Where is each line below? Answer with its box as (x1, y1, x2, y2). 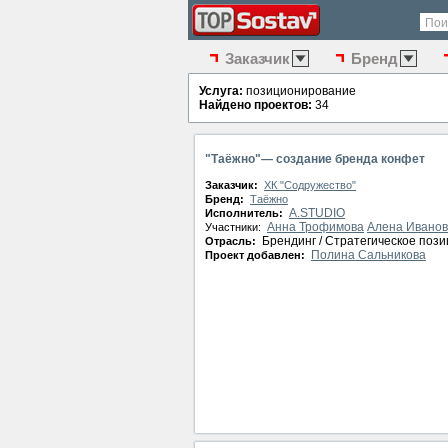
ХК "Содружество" (264, 179, 356, 191)
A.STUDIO (289, 206, 345, 220)
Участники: (205, 221, 264, 233)
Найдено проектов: (199, 98, 312, 112)
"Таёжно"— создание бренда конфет (205, 152, 425, 166)
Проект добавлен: (205, 249, 308, 261)
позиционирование (243, 84, 356, 98)
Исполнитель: (205, 207, 286, 219)
